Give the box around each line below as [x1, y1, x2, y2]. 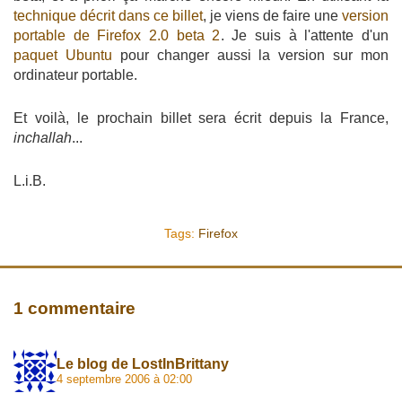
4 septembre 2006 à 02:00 [57, 371, 192, 386]
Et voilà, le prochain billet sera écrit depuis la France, [13, 110, 389, 126]
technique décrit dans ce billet [13, 8, 203, 23]
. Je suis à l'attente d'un [220, 28, 389, 43]
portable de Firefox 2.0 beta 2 [13, 28, 221, 43]
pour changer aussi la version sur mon [111, 48, 389, 63]
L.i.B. [13, 173, 46, 188]
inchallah [13, 130, 72, 145]
